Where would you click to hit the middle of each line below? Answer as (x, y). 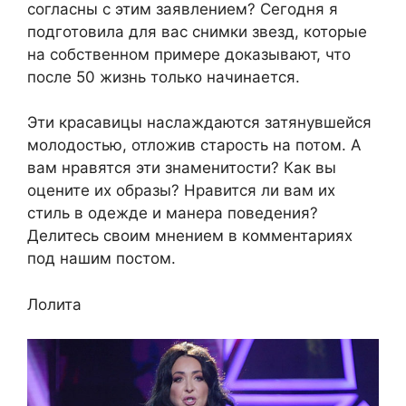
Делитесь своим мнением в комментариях (190, 236)
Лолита (54, 304)
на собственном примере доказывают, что (189, 54)
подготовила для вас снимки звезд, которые (197, 31)
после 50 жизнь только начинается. (164, 77)
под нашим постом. (101, 259)
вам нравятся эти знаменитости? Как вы (182, 168)
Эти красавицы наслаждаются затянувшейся (199, 123)
